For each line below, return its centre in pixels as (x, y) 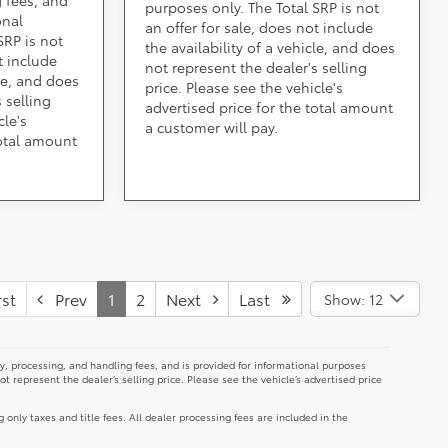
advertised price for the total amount (269, 107)
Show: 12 (353, 298)
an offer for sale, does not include (259, 27)
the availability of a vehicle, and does (270, 47)
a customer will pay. (212, 127)
